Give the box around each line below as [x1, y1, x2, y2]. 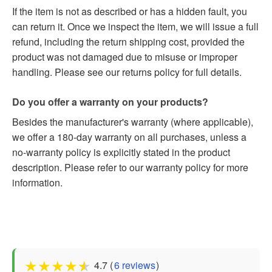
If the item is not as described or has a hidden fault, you [12, 4, 247, 19]
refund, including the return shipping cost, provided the [12, 35, 245, 49]
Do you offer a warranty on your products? [12, 95, 208, 109]
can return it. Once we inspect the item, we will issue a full [12, 19, 259, 34]
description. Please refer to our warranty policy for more [12, 160, 248, 175]
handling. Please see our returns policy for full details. [12, 65, 242, 80]
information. [12, 175, 63, 190]
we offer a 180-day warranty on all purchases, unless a [12, 130, 246, 144]
